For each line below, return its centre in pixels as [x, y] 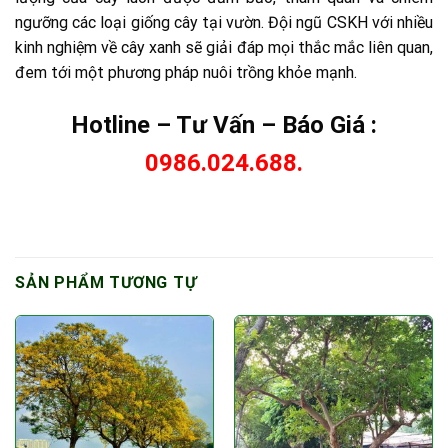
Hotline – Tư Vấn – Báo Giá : [224, 124]
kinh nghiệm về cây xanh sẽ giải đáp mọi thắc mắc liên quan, [224, 47]
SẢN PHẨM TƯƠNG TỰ [106, 283]
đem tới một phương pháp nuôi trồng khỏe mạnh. [186, 72]
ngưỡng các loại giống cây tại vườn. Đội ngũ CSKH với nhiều [224, 22]
